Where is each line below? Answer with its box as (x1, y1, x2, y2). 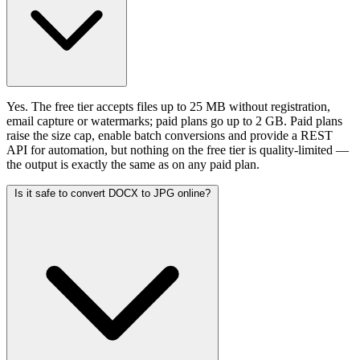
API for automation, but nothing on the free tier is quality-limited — (6, 142, 349, 157)
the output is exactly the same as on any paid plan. (6, 157, 260, 171)
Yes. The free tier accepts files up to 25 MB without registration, (6, 99, 330, 113)
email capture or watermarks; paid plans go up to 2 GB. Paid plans (6, 113, 342, 128)
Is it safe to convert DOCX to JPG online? (14, 186, 211, 199)
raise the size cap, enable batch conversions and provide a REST (6, 128, 333, 142)
